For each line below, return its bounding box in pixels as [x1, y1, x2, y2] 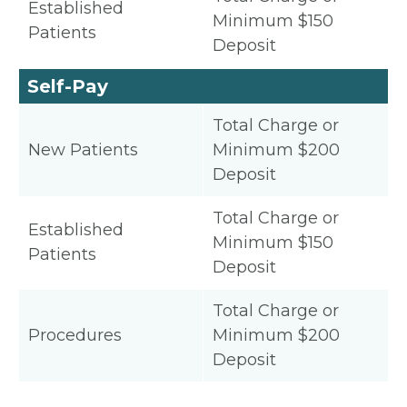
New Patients [28, 140, 138, 160]
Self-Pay [27, 75, 108, 97]
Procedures [28, 325, 122, 345]
